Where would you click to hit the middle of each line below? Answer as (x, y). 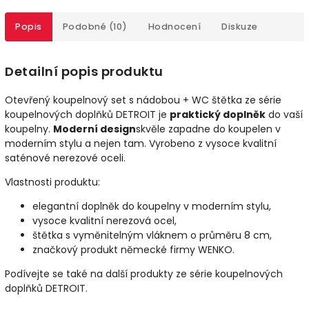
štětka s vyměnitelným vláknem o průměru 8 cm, (152, 236)
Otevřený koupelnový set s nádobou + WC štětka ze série (143, 100)
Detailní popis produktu (84, 72)
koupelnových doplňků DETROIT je (87, 115)
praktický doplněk (218, 115)
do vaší (284, 115)
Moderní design (94, 129)
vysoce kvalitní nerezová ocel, (104, 221)
